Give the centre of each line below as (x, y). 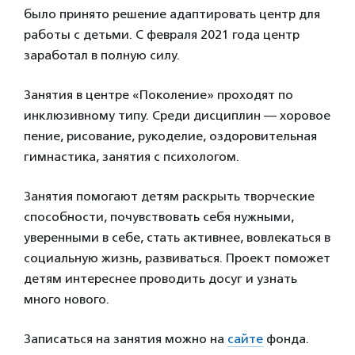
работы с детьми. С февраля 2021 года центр (162, 34)
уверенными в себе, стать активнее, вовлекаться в (177, 237)
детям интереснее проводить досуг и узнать (160, 279)
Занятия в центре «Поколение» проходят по (158, 95)
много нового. (67, 299)
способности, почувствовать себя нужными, (159, 217)
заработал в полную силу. (102, 55)
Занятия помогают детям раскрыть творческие (169, 196)
